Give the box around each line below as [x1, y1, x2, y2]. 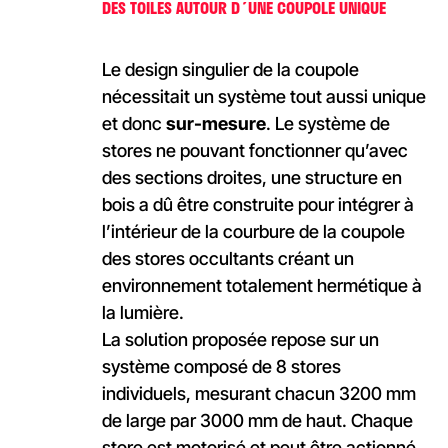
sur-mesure [165, 113, 266, 135]
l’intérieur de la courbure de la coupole [101, 221, 405, 243]
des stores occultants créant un [101, 248, 354, 270]
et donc [101, 113, 166, 135]
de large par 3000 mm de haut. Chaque [101, 410, 413, 432]
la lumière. [101, 302, 184, 324]
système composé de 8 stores [101, 356, 341, 378]
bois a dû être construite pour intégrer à [101, 194, 414, 216]
